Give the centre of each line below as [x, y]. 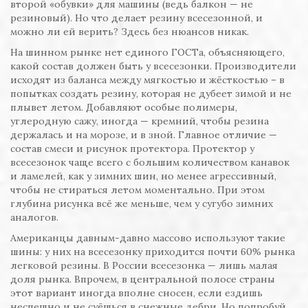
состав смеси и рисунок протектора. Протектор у [132, 149]
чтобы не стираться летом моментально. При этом [137, 190]
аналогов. [34, 218]
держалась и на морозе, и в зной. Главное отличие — [144, 135]
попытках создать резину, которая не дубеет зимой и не [151, 94]
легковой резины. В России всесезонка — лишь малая [144, 266]
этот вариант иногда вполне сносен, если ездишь [136, 293]
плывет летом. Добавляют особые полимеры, [124, 108]
